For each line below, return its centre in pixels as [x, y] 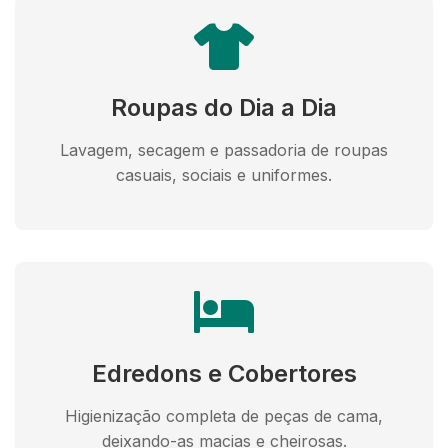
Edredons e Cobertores [224, 373]
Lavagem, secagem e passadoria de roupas [224, 150]
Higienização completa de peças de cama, [224, 416]
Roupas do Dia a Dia [224, 107]
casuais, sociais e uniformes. [224, 175]
